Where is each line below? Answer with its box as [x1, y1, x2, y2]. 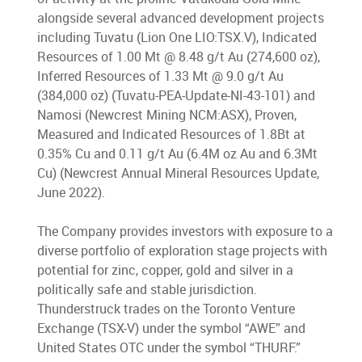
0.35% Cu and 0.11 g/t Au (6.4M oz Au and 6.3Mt [37, 145, 318, 163]
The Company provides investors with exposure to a [37, 222, 334, 241]
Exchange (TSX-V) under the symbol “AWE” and [37, 319, 306, 338]
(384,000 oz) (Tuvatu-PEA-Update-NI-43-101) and [37, 86, 316, 105]
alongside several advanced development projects [37, 9, 325, 27]
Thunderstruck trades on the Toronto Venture [37, 300, 296, 318]
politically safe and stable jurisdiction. [37, 280, 258, 299]
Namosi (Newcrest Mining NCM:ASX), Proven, [37, 106, 297, 124]
